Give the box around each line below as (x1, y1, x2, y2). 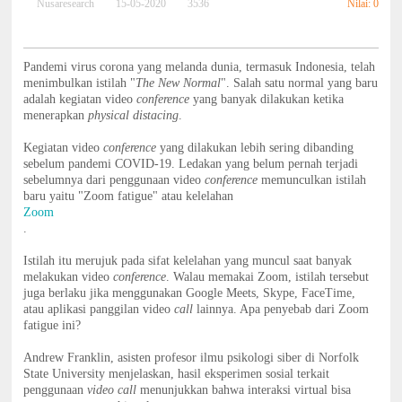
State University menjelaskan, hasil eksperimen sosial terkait (23, 367, 330, 381)
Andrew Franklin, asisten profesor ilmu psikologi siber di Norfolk (23, 351, 360, 365)
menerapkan (23, 109, 89, 123)
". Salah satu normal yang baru (221, 76, 379, 91)
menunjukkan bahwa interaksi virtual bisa (136, 383, 352, 398)
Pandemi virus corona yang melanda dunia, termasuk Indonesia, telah (23, 60, 376, 74)
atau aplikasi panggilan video (23, 302, 175, 317)
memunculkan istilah (261, 173, 367, 188)
